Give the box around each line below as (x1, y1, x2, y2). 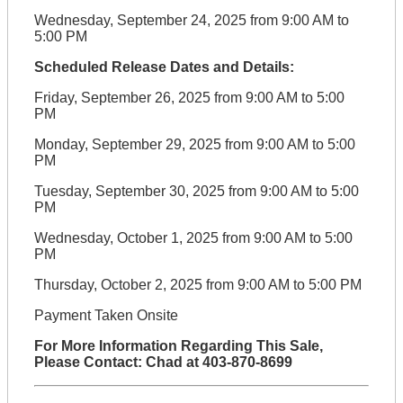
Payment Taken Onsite (33, 308, 178, 323)
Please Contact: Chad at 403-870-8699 (33, 354, 292, 370)
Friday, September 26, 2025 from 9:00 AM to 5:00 (33, 90, 345, 105)
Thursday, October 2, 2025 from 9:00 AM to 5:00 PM (33, 277, 362, 292)
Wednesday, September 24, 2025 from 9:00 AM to (33, 13, 349, 28)
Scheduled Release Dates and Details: (33, 59, 294, 75)
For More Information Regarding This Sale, (33, 338, 323, 354)
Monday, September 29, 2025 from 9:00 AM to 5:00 (33, 137, 355, 152)
